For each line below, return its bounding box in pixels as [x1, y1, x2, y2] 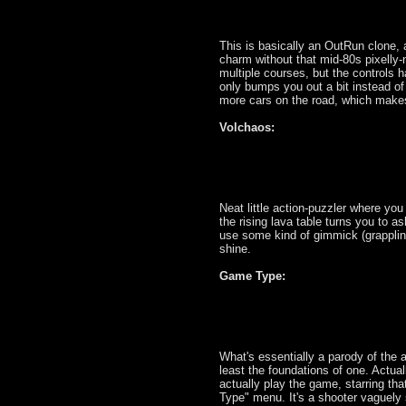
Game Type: [219, 268, 285, 283]
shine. [219, 241, 251, 256]
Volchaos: [219, 120, 275, 134]
